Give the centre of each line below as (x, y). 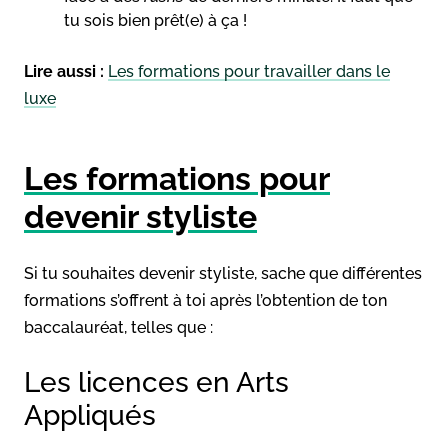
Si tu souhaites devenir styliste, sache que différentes (223, 273)
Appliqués (90, 415)
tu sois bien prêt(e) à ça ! (155, 20)
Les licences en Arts (156, 382)
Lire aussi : (66, 71)
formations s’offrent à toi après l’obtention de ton (205, 300)
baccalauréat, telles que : (118, 327)
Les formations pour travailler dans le (249, 71)
